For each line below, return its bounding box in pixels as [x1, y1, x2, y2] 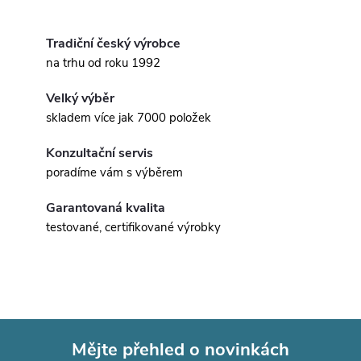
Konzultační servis [46, 144, 153, 163]
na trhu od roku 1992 [46, 55, 160, 72]
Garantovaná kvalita [46, 199, 165, 218]
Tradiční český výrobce [46, 35, 180, 53]
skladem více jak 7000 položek [46, 110, 211, 127]
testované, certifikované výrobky [46, 219, 221, 236]
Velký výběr [46, 89, 114, 108]
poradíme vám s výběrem [46, 164, 183, 181]
